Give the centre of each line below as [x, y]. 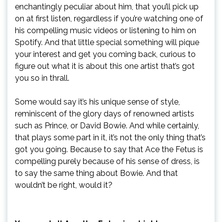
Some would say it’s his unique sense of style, [97, 102]
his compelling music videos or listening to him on [106, 30]
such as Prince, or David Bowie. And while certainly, [107, 125]
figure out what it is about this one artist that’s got [105, 66]
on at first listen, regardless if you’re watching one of [109, 18]
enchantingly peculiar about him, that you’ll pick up [107, 6]
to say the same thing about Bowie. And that [96, 173]
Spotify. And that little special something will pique [107, 42]
